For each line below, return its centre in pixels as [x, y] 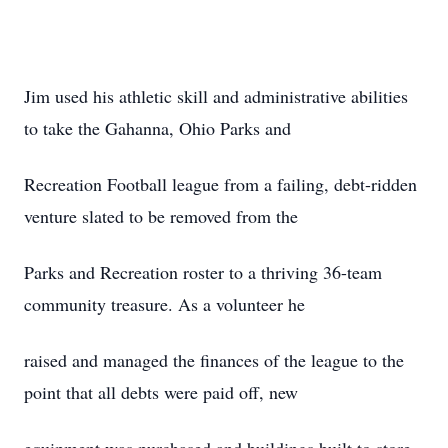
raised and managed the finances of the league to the [214, 360]
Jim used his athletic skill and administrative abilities [216, 96]
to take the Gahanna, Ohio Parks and [157, 128]
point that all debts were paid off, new [161, 392]
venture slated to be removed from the [161, 216]
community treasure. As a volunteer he [164, 304]
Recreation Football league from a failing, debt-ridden [220, 184]
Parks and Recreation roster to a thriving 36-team [203, 272]
